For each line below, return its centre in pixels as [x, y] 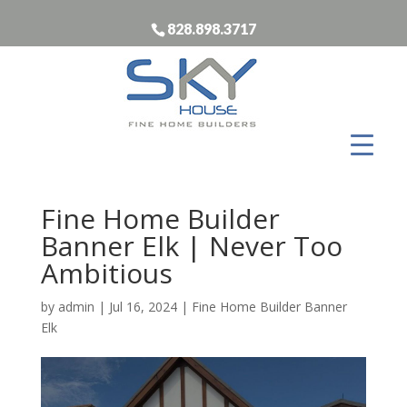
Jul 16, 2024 [143, 306]
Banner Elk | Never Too [191, 245]
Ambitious [106, 273]
